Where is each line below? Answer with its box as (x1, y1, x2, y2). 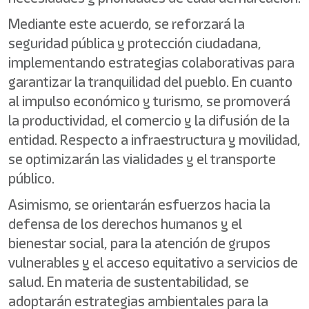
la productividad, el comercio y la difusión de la (8, 110, 290, 130)
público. (8, 168, 54, 188)
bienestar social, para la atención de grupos (8, 233, 270, 253)
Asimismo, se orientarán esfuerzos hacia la (8, 195, 270, 215)
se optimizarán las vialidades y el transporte (8, 149, 276, 169)
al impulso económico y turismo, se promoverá (8, 91, 290, 111)
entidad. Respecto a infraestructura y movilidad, (8, 130, 301, 150)
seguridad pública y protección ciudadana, (8, 33, 261, 53)
